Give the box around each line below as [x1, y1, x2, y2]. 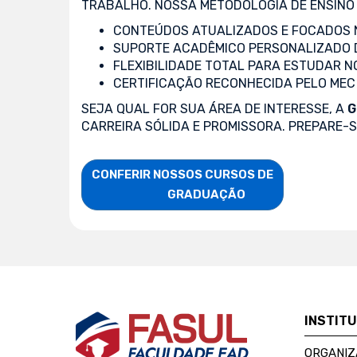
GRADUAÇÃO [167, 186, 245, 202]
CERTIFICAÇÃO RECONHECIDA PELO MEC [113, 75, 355, 91]
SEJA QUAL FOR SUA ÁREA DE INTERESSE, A [81, 100, 347, 116]
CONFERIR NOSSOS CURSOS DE [92, 167, 273, 182]
